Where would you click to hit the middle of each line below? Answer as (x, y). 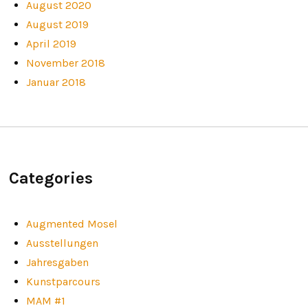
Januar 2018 (56, 82)
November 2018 (65, 63)
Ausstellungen (62, 243)
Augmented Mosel (71, 223)
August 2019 (57, 24)
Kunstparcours (63, 281)
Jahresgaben (57, 262)
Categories (51, 178)
